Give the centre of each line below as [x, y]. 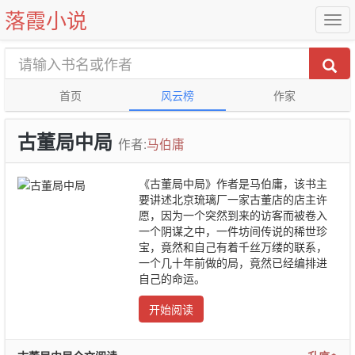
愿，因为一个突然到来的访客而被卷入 [233, 215]
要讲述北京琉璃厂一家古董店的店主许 [233, 199]
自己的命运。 [172, 278]
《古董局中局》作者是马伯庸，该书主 [233, 183]
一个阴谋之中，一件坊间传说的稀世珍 [233, 231]
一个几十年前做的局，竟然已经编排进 [233, 262]
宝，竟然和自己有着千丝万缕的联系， [233, 246]
